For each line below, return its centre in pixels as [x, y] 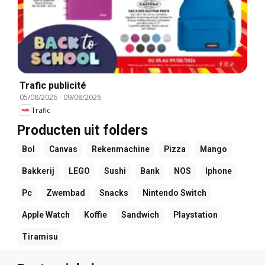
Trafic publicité [53, 86]
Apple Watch [46, 215]
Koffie [96, 215]
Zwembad [66, 193]
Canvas [63, 149]
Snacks [114, 193]
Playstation [195, 215]
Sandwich [140, 215]
